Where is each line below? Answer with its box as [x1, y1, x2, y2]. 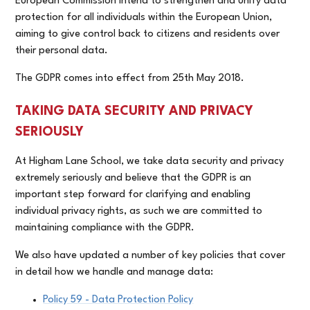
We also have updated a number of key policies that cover [15, 250, 286, 261]
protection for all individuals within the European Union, [15, 12, 273, 23]
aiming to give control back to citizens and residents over [15, 28, 280, 39]
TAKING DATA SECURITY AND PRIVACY [15, 104, 254, 118]
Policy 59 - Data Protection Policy [43, 294, 194, 305]
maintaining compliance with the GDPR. [15, 222, 195, 233]
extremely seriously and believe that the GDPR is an [15, 172, 252, 183]
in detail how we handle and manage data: [15, 266, 214, 277]
